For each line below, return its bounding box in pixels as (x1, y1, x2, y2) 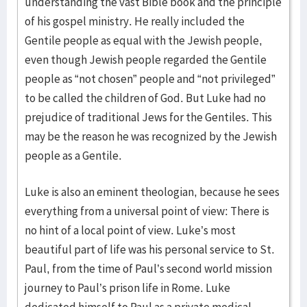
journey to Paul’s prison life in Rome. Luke (25, 280, 230, 295)
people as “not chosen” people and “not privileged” (25, 71, 275, 86)
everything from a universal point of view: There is (25, 204, 269, 219)
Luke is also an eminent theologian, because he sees (25, 184, 280, 199)
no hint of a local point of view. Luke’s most (25, 223, 236, 238)
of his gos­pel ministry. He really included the (25, 14, 245, 29)
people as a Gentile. (25, 148, 122, 163)
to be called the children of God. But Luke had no (25, 90, 266, 106)
